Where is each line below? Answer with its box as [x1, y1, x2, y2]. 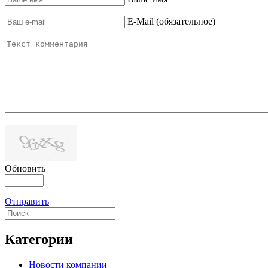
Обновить [5, 163, 45, 173]
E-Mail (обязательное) [127, 16, 215, 26]
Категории [5, 231, 73, 247]
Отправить [5, 196, 49, 206]
